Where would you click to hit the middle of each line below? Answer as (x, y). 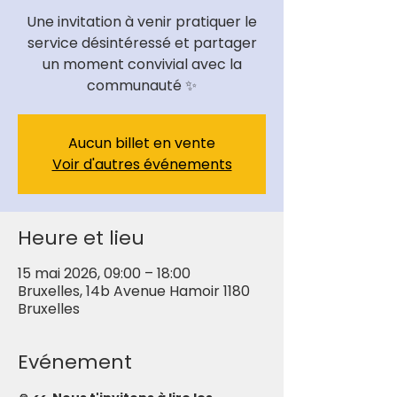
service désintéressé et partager (142, 43)
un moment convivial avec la (142, 64)
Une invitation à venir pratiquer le (142, 22)
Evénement (75, 362)
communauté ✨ (142, 86)
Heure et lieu (81, 238)
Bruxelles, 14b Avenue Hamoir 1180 (134, 291)
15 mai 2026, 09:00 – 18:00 (104, 273)
